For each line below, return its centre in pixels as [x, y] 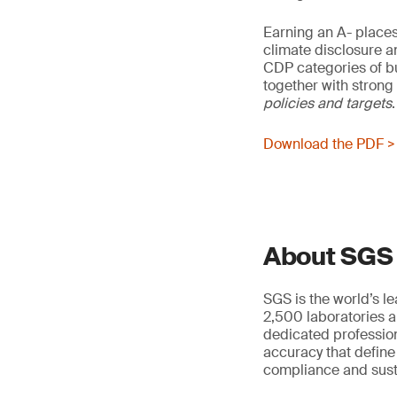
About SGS [328, 257]
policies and [304, 103]
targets [369, 103]
